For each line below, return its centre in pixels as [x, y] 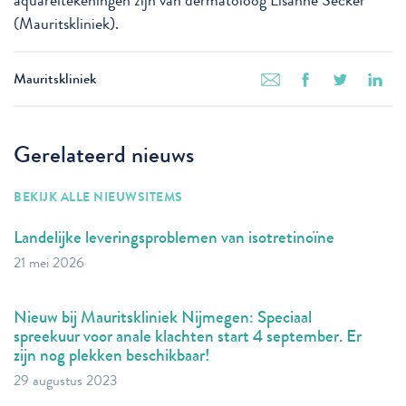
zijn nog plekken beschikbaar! [112, 354]
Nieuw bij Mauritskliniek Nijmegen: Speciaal [163, 316]
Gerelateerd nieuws [104, 154]
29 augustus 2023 [66, 381]
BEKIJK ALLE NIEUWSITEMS [98, 196]
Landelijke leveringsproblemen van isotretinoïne [174, 237]
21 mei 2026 [49, 263]
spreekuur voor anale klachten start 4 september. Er [188, 335]
